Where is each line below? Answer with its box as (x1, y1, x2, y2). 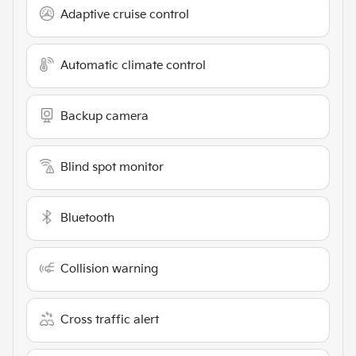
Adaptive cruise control (60, 7, 189, 23)
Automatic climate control (60, 58, 206, 74)
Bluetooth (60, 211, 114, 226)
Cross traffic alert (60, 312, 159, 328)
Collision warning (60, 261, 158, 277)
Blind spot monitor (60, 160, 164, 176)
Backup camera (60, 109, 149, 125)
